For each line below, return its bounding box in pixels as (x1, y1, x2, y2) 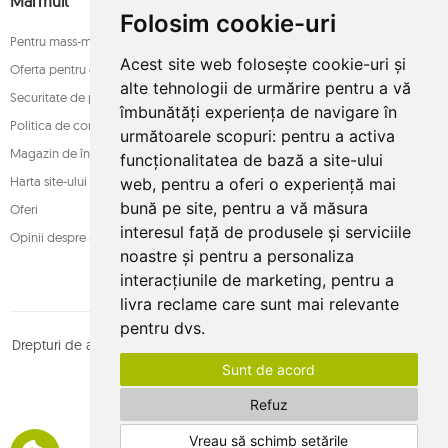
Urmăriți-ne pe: (122, 392, 206, 409)
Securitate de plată (10, 89, 117, 105)
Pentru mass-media (10, 33, 117, 49)
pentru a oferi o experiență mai (160, 174, 396, 194)
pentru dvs (119, 318, 201, 338)
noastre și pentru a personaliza (119, 246, 354, 266)
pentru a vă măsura (221, 198, 368, 218)
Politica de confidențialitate (10, 117, 166, 133)
